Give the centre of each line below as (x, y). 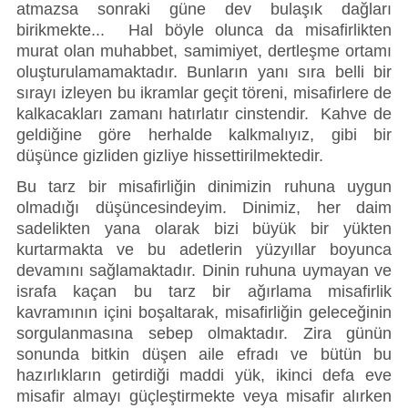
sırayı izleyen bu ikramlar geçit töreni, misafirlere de (204, 93)
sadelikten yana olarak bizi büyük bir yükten (204, 228)
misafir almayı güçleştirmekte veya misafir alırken (204, 396)
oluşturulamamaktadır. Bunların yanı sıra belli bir (204, 72)
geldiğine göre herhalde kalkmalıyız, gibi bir (204, 135)
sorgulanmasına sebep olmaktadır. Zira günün (204, 333)
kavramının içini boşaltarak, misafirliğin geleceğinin (204, 312)
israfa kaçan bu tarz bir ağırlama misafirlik (204, 291)
